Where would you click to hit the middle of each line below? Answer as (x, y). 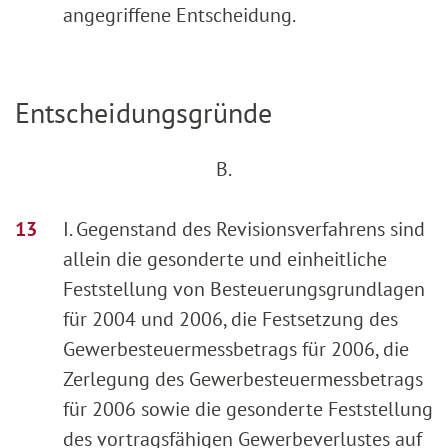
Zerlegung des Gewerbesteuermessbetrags (243, 379)
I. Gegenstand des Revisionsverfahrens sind (244, 229)
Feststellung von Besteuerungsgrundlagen (244, 289)
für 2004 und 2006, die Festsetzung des (230, 319)
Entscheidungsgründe (143, 112)
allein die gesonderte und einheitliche (225, 259)
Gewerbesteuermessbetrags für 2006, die (236, 349)
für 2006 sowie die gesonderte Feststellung (248, 409)
